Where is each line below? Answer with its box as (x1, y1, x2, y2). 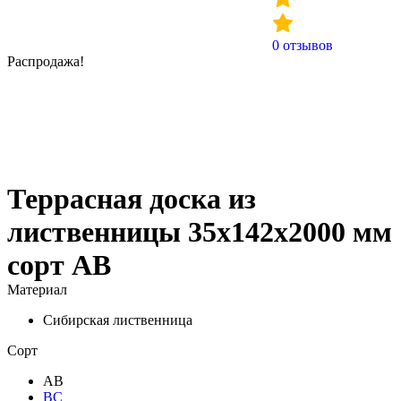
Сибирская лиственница (43, 312, 192, 328)
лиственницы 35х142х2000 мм (7, 216, 392, 248)
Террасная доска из (7, 183, 256, 215)
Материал (7, 282, 67, 297)
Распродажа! (7, 54, 84, 69)
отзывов (279, 38, 333, 53)
